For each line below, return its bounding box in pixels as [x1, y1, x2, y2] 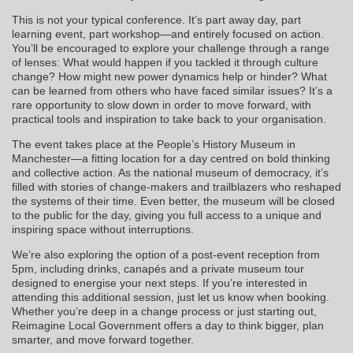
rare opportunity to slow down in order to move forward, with [12, 98, 311, 112]
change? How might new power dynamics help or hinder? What [12, 70, 327, 84]
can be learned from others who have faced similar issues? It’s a [12, 84, 333, 98]
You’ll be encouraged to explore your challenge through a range [12, 42, 329, 55]
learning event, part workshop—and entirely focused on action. [12, 28, 324, 41]
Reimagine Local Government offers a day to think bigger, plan [12, 319, 324, 333]
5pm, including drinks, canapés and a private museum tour [12, 262, 304, 276]
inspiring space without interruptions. [12, 223, 194, 236]
